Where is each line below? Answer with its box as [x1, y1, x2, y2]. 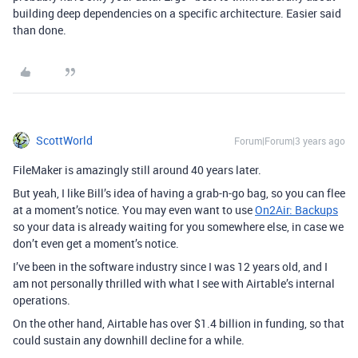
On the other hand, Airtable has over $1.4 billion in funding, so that [13, 316, 344, 331]
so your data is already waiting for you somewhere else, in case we [13, 219, 344, 234]
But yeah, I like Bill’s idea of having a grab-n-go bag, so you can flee [13, 185, 345, 201]
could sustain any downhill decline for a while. [13, 332, 245, 348]
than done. [13, 22, 66, 38]
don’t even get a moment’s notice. [13, 236, 179, 251]
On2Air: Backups [255, 202, 338, 217]
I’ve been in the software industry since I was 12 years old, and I [13, 259, 328, 274]
